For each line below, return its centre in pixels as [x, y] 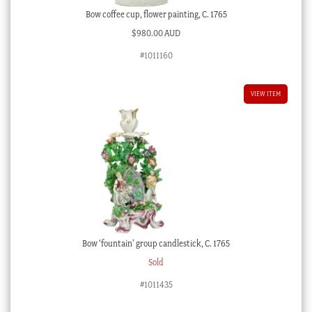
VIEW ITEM [266, 94]
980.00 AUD [158, 33]
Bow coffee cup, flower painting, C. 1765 [156, 15]
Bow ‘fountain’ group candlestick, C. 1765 [156, 244]
